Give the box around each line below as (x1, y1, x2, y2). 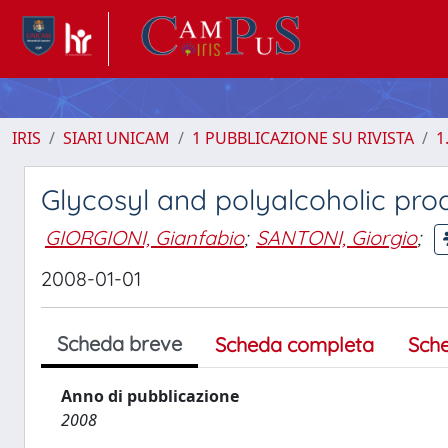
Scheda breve (57, 331, 182, 356)
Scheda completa (215, 332, 374, 357)
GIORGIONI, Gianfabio (45, 224, 244, 250)
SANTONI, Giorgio (256, 224, 417, 250)
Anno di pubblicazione (61, 385, 239, 407)
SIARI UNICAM (63, 127, 170, 149)
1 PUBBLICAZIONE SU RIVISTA (192, 127, 414, 149)
